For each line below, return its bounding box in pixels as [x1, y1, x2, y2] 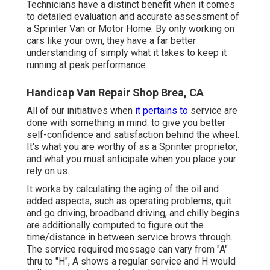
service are [188, 104, 237, 116]
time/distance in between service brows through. [27, 231, 233, 243]
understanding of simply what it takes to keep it [27, 46, 227, 58]
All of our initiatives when [27, 104, 135, 116]
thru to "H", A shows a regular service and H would [27, 255, 236, 267]
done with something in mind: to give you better [27, 116, 225, 128]
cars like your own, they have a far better [27, 34, 196, 46]
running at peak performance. [27, 58, 148, 71]
